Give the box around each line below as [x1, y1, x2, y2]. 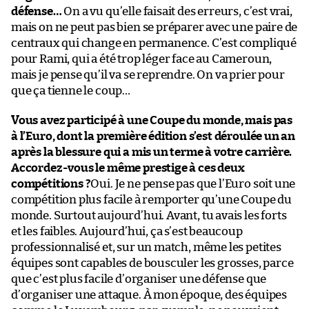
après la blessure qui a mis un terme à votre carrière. [11, 146, 292, 158]
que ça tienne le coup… [11, 84, 131, 97]
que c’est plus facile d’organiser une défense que [11, 272, 267, 285]
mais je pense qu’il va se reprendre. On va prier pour [11, 68, 285, 81]
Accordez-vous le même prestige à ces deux [11, 161, 245, 174]
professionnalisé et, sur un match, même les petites [11, 241, 281, 253]
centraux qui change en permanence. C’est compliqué [11, 37, 297, 49]
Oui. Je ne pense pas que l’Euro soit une [90, 177, 296, 190]
